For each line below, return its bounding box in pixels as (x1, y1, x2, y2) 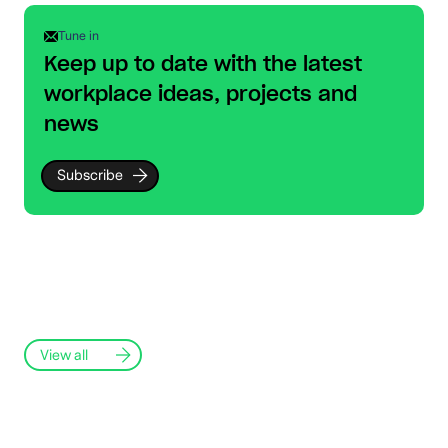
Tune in (58, 28, 99, 45)
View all (40, 345, 89, 365)
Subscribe (57, 166, 124, 186)
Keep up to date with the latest (44, 55, 362, 76)
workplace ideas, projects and (44, 85, 357, 106)
